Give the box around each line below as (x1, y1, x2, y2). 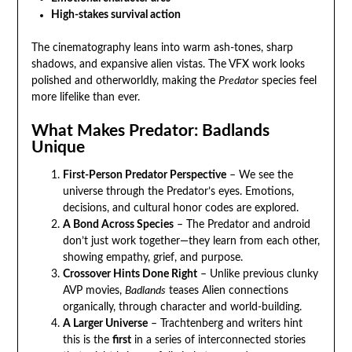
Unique (31, 139, 85, 156)
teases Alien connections (165, 285, 288, 297)
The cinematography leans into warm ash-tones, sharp (31, 42, 293, 54)
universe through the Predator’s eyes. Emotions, (62, 186, 294, 198)
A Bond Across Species (62, 219, 174, 231)
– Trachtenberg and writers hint (147, 318, 302, 330)
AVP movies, (62, 285, 125, 297)
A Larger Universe (62, 318, 148, 330)
